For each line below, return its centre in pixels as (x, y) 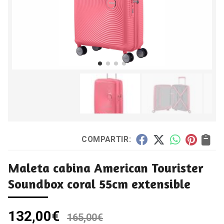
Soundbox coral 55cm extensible (99, 183)
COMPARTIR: (106, 139)
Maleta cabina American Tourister (106, 167)
